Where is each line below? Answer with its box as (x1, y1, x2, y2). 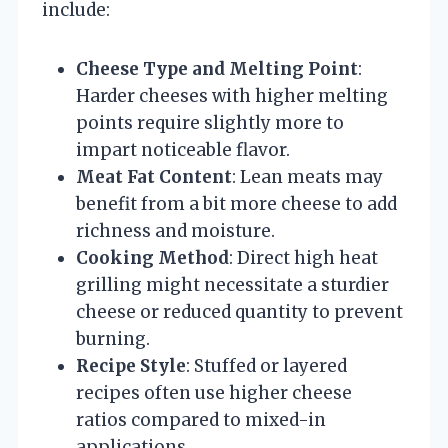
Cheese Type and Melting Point (76, 57, 358, 80)
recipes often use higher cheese (76, 381, 352, 404)
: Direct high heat (229, 246, 378, 269)
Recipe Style (76, 354, 186, 377)
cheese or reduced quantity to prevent (76, 300, 403, 323)
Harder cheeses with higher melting (76, 84, 388, 107)
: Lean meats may (232, 165, 383, 188)
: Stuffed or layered (186, 354, 347, 377)
